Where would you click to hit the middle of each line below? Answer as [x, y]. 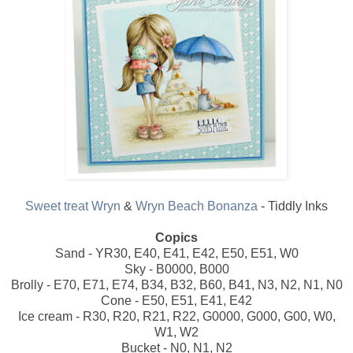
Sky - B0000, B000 [176, 269]
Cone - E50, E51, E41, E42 [176, 300]
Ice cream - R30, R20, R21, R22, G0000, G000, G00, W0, [176, 316]
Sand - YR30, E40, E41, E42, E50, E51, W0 [176, 253]
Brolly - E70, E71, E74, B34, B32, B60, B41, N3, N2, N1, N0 [176, 284]
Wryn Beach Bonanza [197, 206]
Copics [176, 237]
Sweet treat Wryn [73, 206]
